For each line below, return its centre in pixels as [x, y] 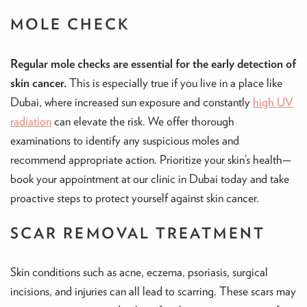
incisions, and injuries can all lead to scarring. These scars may [153, 291]
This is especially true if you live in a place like [174, 82]
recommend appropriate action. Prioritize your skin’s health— [151, 159]
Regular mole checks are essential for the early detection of [153, 63]
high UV [273, 101]
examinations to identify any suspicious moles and [125, 140]
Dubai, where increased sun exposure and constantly [132, 101]
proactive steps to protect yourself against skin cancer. [135, 197]
